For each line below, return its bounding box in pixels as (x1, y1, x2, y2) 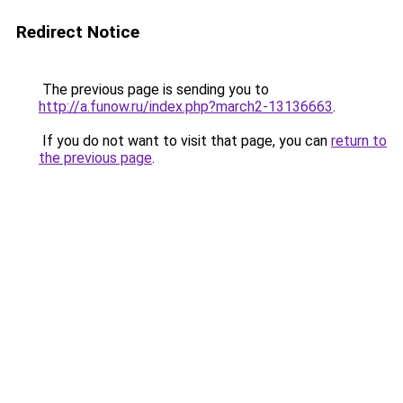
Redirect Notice (16, 22, 139, 42)
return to (331, 132, 387, 149)
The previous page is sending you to (39, 81, 269, 98)
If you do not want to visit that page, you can (39, 132, 331, 149)
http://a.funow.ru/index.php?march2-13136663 (39, 98, 333, 115)
